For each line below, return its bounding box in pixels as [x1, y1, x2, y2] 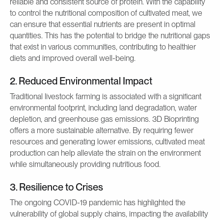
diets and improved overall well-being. [10, 53, 136, 63]
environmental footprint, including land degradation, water [10, 103, 197, 112]
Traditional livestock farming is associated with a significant [10, 91, 201, 101]
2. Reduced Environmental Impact [10, 75, 152, 87]
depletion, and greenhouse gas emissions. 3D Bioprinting [10, 114, 199, 124]
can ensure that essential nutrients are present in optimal [10, 19, 195, 29]
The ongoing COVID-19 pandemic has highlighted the [10, 197, 186, 207]
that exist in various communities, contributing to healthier [10, 42, 196, 52]
